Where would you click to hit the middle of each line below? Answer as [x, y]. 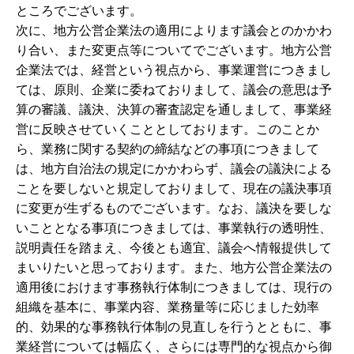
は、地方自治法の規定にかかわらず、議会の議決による [174, 169]
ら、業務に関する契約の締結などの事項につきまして [168, 149]
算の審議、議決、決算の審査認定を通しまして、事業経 [174, 109]
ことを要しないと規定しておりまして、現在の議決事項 [174, 188]
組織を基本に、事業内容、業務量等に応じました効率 [168, 307]
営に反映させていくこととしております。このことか [168, 129]
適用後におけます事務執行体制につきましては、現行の [174, 287]
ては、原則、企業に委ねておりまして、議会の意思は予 [174, 90]
